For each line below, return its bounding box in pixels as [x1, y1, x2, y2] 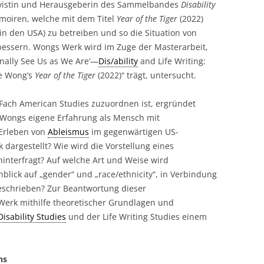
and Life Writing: [138, 55, 206, 67]
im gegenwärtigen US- [89, 126, 179, 137]
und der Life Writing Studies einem [66, 211, 207, 222]
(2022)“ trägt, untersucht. [95, 70, 196, 81]
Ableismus [48, 126, 89, 137]
